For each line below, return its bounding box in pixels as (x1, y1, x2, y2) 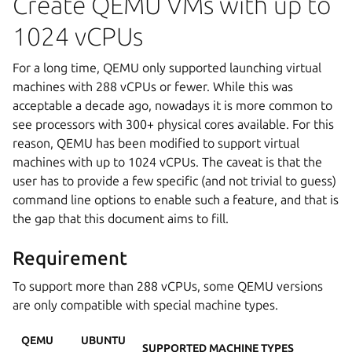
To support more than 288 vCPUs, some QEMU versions (13, 278, 323, 293)
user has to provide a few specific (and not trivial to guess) (13, 173, 336, 188)
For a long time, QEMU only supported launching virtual (13, 60, 321, 75)
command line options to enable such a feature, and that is (13, 192, 339, 207)
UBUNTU (81, 333, 126, 346)
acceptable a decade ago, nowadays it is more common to (13, 97, 332, 112)
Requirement (13, 247, 127, 269)
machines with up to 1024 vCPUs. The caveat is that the (13, 154, 322, 169)
